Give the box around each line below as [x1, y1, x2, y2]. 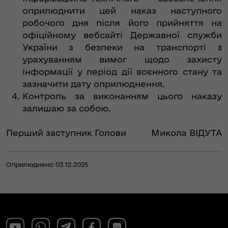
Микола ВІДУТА [151, 128, 222, 138]
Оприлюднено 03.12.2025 [6, 161, 88, 168]
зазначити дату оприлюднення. [22, 79, 165, 89]
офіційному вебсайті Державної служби [22, 30, 222, 40]
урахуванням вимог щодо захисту [22, 54, 222, 65]
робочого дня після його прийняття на [22, 18, 222, 28]
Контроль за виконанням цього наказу [22, 91, 222, 101]
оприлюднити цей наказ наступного [22, 6, 222, 16]
